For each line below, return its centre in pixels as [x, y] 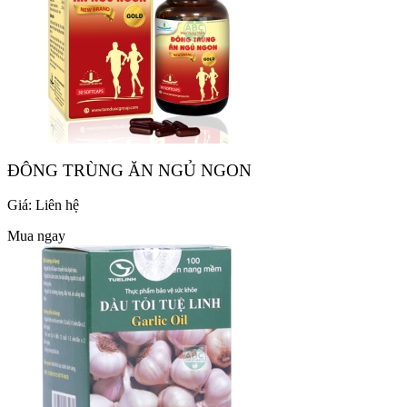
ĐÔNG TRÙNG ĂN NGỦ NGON [129, 170]
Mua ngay [36, 236]
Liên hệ [57, 205]
